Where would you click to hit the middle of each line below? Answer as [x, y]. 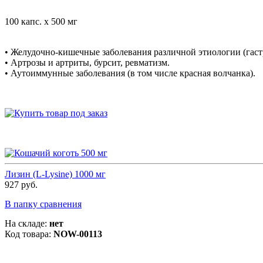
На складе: [27, 224]
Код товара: [29, 234]
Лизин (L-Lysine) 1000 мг [55, 174]
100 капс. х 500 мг [41, 22]
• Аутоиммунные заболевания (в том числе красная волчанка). [130, 73]
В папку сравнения [43, 204]
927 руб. [21, 185]
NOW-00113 [78, 234]
